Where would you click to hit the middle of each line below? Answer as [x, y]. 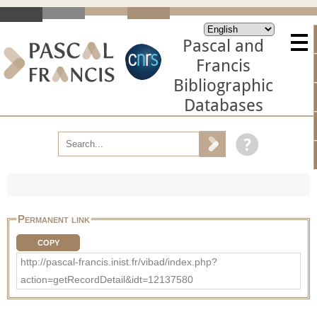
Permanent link [54, 219]
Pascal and [223, 46]
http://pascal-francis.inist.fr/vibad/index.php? [119, 261]
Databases [223, 105]
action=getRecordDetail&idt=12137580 [107, 279]
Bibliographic [223, 86]
